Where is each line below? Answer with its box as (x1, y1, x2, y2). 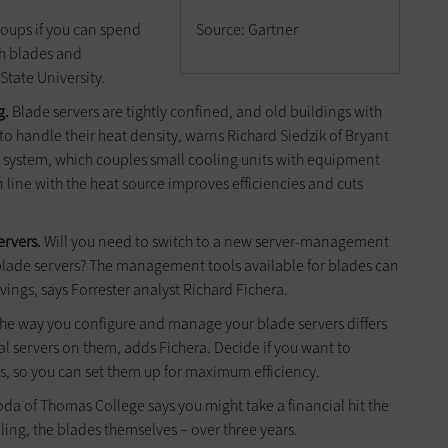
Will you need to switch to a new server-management (41, 230, 389, 252)
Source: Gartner (195, 19, 298, 41)
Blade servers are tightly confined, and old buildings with (9, 100, 382, 122)
